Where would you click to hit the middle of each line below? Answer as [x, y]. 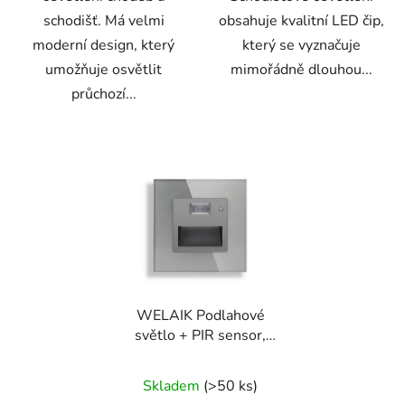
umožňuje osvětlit [104, 69]
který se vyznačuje [301, 45]
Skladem [173, 386]
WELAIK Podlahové [200, 316]
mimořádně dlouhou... [301, 69]
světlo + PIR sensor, [200, 336]
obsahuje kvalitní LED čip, [301, 20]
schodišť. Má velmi [104, 20]
